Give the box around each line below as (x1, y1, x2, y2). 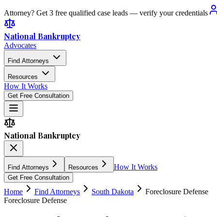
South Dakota (92, 187, 134, 196)
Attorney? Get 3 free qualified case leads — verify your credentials (4, 9, 208, 17)
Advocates (4, 41, 36, 49)
